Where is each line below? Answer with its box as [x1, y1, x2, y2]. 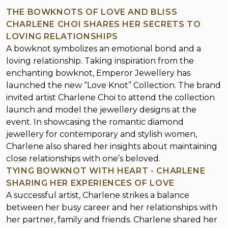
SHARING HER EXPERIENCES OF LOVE [6, 178, 175, 188]
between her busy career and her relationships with [6, 203, 217, 212]
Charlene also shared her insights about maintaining [6, 141, 217, 151]
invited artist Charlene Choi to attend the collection [6, 93, 215, 102]
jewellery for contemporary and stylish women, [6, 129, 197, 139]
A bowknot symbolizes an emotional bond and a [6, 44, 201, 53]
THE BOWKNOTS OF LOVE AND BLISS [6, 7, 178, 17]
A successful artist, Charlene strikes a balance [6, 190, 189, 200]
